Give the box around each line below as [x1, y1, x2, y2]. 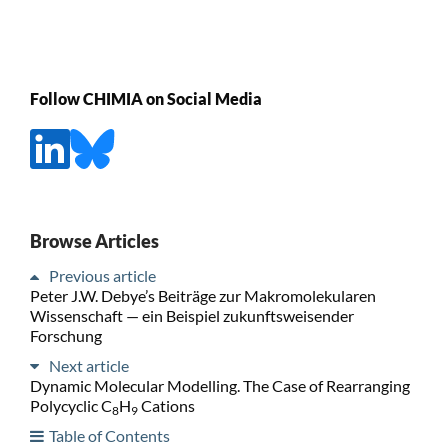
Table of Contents [48, 425, 170, 445]
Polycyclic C [29, 395, 112, 415]
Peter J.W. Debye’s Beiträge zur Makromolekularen [29, 285, 376, 305]
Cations [137, 395, 195, 415]
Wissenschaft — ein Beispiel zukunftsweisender [29, 305, 354, 325]
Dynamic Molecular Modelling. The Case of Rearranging [29, 375, 410, 395]
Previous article [48, 265, 156, 285]
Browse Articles [29, 229, 159, 252]
